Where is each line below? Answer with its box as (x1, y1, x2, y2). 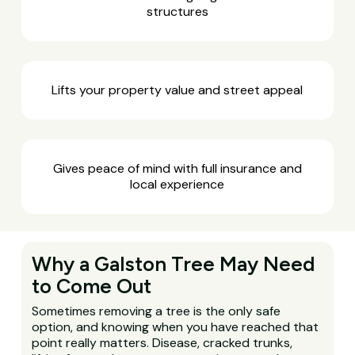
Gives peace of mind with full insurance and (52, 159, 302, 177)
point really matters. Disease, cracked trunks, (32, 334, 293, 351)
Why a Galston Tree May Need (32, 251, 315, 276)
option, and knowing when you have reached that (32, 318, 319, 335)
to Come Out (32, 273, 152, 298)
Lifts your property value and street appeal (52, 81, 303, 98)
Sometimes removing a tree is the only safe (32, 302, 281, 319)
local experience (130, 175, 225, 193)
